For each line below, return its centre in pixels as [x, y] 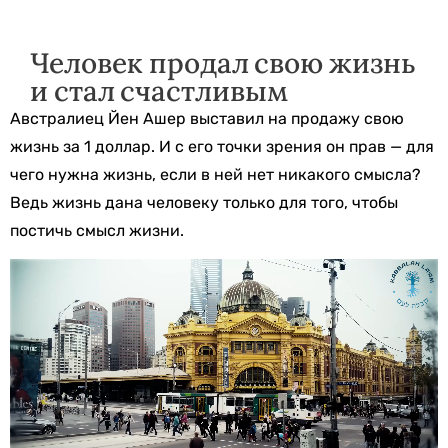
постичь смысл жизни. [97, 230]
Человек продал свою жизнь [223, 63]
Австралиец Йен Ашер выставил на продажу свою [207, 118]
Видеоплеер [56, 272]
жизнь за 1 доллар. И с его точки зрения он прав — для [222, 146]
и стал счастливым [159, 91]
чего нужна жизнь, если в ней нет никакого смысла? [215, 174]
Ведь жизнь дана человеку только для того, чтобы [204, 202]
